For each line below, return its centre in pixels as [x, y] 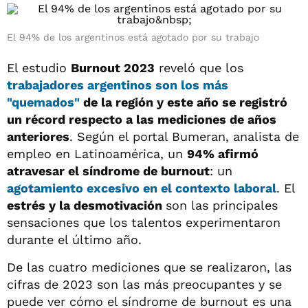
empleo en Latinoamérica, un [97, 154]
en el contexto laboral [210, 188]
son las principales [222, 205]
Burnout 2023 [113, 68]
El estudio [39, 68]
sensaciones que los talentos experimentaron [144, 222]
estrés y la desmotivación [86, 205]
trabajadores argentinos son [92, 85]
